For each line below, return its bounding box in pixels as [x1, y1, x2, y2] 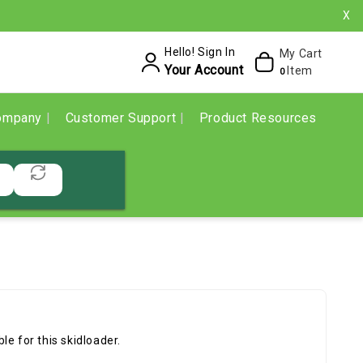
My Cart [279, 46, 322, 60]
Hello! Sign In [164, 45, 236, 58]
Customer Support [65, 110, 180, 126]
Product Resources [199, 110, 317, 126]
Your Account [164, 62, 244, 78]
